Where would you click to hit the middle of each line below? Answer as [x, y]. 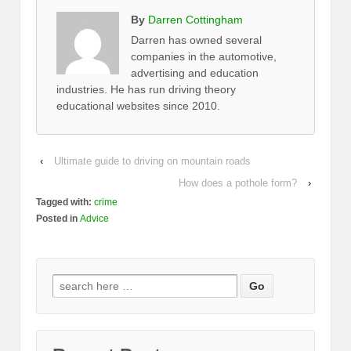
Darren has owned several [196, 40]
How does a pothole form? [238, 183]
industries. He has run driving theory [146, 90]
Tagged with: [65, 203]
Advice [94, 219]
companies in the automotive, [204, 57]
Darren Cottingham [195, 20]
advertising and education [195, 73]
